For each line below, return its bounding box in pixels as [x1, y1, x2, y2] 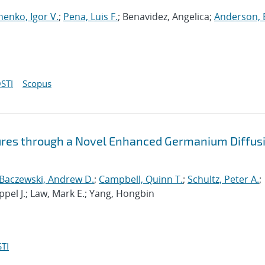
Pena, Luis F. [63, 10, 118, 23]
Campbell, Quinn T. [99, 173, 183, 186]
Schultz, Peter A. [188, 173, 259, 186]
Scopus [22, 77, 51, 89]
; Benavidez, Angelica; [118, 10, 214, 23]
